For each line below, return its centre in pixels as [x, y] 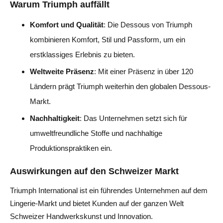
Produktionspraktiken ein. [71, 148]
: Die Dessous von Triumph [148, 24]
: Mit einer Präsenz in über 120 [144, 71]
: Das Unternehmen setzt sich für [133, 118]
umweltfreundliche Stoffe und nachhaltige [96, 133]
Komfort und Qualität [67, 24]
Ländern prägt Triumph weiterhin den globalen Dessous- [120, 86]
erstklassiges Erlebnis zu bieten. [82, 54]
